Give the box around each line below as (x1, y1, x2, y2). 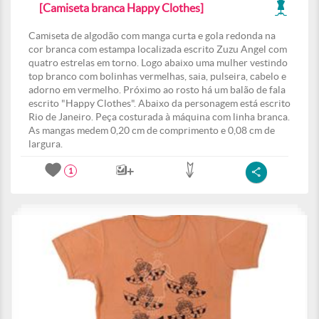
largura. (28, 138, 63, 150)
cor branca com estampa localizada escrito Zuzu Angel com (28, 43, 287, 55)
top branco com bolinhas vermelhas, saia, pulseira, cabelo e (28, 70, 286, 82)
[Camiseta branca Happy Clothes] (39, 1, 204, 14)
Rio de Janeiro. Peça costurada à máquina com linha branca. (28, 111, 290, 122)
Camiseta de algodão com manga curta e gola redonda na (28, 30, 276, 41)
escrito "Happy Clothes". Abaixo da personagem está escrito (28, 98, 291, 109)
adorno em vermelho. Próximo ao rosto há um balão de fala (28, 84, 286, 95)
